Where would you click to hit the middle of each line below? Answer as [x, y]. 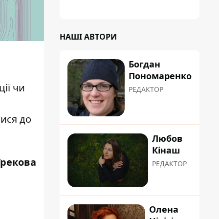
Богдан [144, 64]
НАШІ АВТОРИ [88, 37]
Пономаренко [160, 76]
